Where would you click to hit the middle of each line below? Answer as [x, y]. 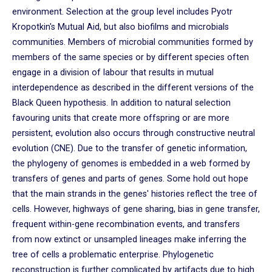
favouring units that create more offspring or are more [121, 118]
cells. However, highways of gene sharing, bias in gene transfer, [136, 209]
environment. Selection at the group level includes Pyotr [122, 12]
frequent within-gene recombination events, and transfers [126, 225]
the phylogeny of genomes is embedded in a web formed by [131, 164]
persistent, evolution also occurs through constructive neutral [134, 134]
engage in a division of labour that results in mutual [113, 73]
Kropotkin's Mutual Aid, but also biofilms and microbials [121, 27]
